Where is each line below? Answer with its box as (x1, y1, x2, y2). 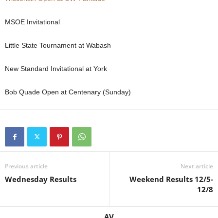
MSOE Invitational (5, 18, 60, 26)
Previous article (5, 162, 48, 171)
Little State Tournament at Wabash (5, 41, 111, 50)
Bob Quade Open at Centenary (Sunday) (5, 88, 131, 96)
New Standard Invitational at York (5, 65, 107, 73)
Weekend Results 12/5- (129, 174, 213, 184)
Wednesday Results (5, 174, 76, 184)
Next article (181, 162, 213, 171)
